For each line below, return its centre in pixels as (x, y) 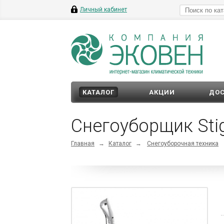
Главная (83, 143)
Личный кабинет (103, 9)
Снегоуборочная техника (183, 143)
